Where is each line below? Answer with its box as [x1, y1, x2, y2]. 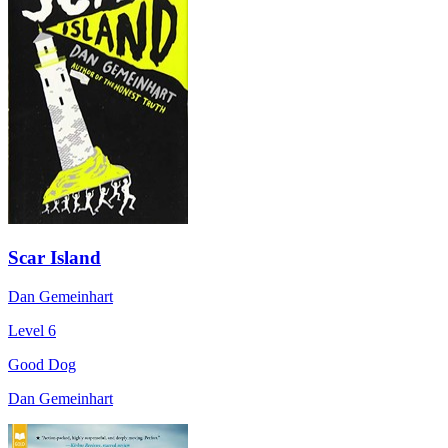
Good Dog [8, 355, 76, 373]
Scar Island [8, 246, 101, 268]
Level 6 [8, 321, 56, 339]
